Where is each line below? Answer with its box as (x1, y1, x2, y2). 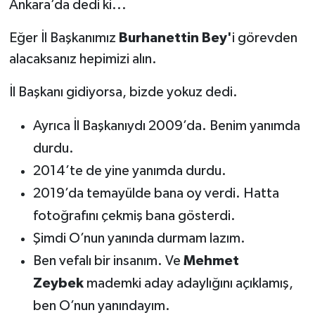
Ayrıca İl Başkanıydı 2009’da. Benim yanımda (32, 118, 300, 133)
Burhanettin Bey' (118, 30, 232, 45)
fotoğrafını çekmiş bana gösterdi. (32, 208, 236, 223)
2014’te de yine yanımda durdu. (32, 163, 226, 178)
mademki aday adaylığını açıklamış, (83, 276, 293, 290)
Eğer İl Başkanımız (8, 30, 119, 45)
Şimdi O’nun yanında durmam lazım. (32, 231, 245, 245)
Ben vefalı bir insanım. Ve (32, 253, 184, 268)
